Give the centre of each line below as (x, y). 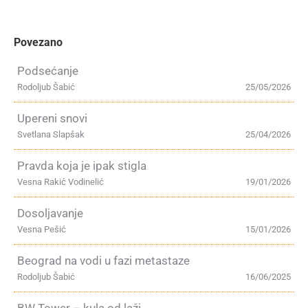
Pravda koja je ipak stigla (82, 166)
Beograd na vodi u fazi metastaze (103, 261)
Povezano (38, 43)
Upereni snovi (52, 119)
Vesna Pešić (42, 230)
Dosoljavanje (50, 213)
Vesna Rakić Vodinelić (60, 182)
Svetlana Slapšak (51, 135)
